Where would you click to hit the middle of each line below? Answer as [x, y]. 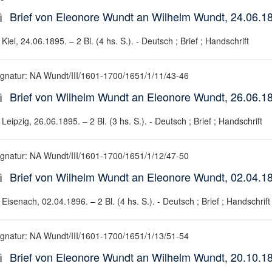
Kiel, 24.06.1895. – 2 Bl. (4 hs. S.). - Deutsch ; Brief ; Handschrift [125, 41]
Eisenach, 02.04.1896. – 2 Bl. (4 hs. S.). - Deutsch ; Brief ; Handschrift [136, 201]
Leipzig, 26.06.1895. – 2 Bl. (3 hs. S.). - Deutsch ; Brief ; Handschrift [132, 121]
